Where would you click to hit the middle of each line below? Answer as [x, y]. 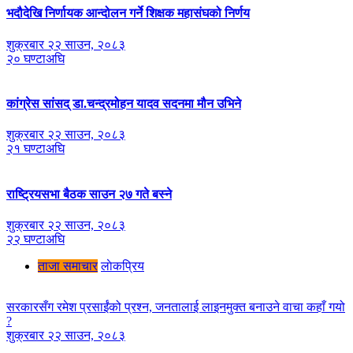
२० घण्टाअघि [35, 58]
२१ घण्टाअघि [35, 149]
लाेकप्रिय [123, 266]
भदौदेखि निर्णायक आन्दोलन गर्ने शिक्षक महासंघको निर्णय [128, 13]
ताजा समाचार [68, 266]
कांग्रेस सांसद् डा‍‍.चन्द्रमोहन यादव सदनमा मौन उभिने [124, 104]
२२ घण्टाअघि [35, 239]
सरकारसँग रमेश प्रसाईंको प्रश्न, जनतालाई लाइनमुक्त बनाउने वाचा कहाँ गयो [176, 307]
